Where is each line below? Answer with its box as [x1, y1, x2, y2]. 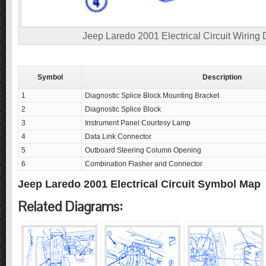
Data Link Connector [85, 132, 151, 141]
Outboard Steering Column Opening [85, 145, 201, 154]
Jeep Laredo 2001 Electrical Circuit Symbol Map [18, 178, 261, 190]
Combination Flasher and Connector [85, 159, 202, 168]
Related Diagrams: [18, 198, 122, 216]
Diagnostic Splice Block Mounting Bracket [85, 91, 219, 100]
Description [202, 72, 242, 81]
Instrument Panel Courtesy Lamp [85, 118, 191, 127]
